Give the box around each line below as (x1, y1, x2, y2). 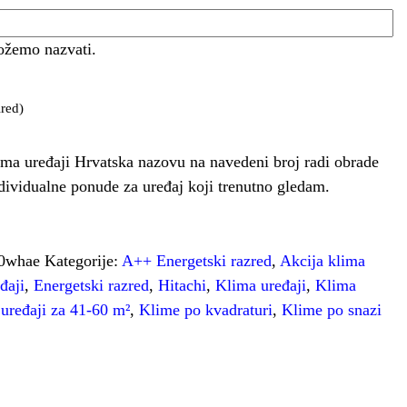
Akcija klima (280, 252, 366, 270)
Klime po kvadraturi (139, 301, 273, 319)
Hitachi (158, 276, 207, 294)
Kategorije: (45, 252, 123, 270)
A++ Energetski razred (122, 252, 273, 270)
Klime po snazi (282, 301, 382, 319)
